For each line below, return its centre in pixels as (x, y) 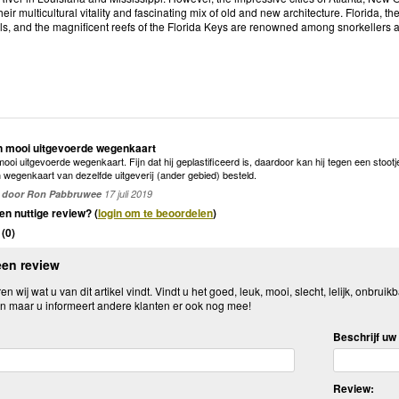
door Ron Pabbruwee (52, 193)
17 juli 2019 (127, 193)
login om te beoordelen (155, 212)
